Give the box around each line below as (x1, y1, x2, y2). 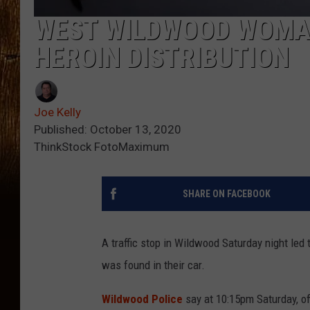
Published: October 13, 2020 (34, 122, 181, 136)
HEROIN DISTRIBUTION (34, 41, 289, 74)
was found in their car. (102, 257, 205, 272)
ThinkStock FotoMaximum (34, 139, 170, 154)
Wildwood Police (102, 291, 183, 306)
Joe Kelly (34, 104, 81, 119)
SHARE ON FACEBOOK (182, 188, 271, 199)
